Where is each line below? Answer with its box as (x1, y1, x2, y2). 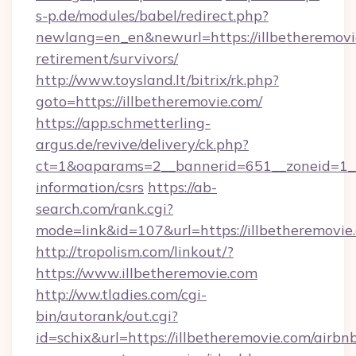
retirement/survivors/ (36, 49, 178, 68)
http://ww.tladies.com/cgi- (36, 285, 207, 304)
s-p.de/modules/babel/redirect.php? (36, 6, 269, 25)
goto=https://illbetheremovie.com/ (36, 92, 262, 110)
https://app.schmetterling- (36, 114, 211, 132)
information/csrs (36, 178, 144, 196)
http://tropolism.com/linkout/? (36, 242, 234, 261)
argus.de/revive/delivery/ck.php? (36, 135, 249, 153)
